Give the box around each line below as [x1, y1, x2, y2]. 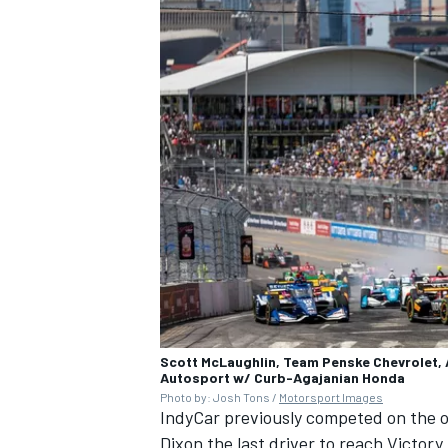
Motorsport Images [279, 390, 383, 405]
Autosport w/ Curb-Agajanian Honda [160, 369, 405, 387]
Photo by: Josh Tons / [160, 390, 279, 405]
